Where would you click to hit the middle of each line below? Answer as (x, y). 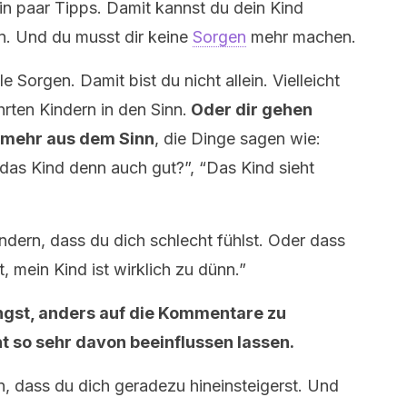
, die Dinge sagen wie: (238, 139)
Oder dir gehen (250, 109)
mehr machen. (301, 37)
